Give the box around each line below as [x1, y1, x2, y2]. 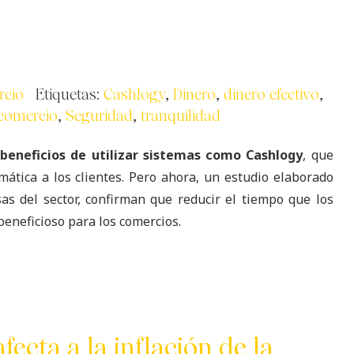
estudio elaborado [224, 168, 333, 186]
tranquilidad [141, 110, 220, 124]
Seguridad [66, 110, 133, 124]
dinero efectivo [224, 88, 319, 103]
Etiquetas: [36, 88, 104, 103]
